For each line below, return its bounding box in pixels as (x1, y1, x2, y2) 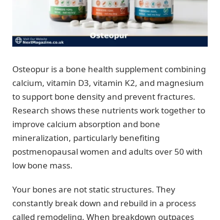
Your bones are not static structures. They (12, 183, 175, 195)
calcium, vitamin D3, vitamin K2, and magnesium (12, 77, 204, 89)
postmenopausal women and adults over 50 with (12, 146, 203, 158)
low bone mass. (12, 160, 73, 171)
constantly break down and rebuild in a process (12, 197, 196, 209)
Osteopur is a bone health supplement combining (12, 63, 206, 75)
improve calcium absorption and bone (12, 118, 160, 130)
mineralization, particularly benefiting (12, 132, 160, 144)
